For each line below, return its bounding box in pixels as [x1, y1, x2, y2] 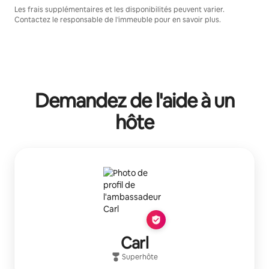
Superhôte [122, 252, 158, 262]
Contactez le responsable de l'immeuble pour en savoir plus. [14, 15, 221, 25]
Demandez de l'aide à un [35, 88, 234, 113]
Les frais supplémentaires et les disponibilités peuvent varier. [14, 5, 225, 14]
